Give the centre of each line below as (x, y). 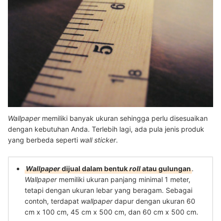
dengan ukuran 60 (166, 201)
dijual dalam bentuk (95, 169)
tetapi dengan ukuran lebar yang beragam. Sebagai (109, 190)
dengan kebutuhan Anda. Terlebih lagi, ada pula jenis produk (106, 129)
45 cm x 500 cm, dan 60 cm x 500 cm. (134, 212)
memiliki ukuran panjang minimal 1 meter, (124, 180)
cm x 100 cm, (47, 212)
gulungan (175, 169)
